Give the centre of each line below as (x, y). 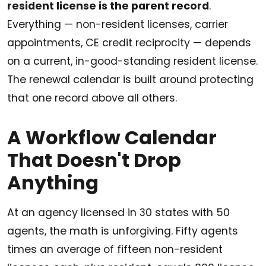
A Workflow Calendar (112, 138)
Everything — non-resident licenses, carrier (118, 25)
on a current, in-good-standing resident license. (132, 61)
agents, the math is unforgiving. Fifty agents (123, 231)
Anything (53, 183)
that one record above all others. (92, 98)
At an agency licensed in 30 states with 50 (118, 213)
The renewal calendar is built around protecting (130, 80)
